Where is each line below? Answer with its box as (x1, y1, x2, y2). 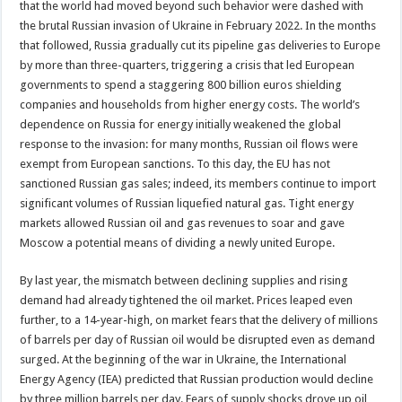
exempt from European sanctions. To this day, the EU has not (20, 156, 331, 170)
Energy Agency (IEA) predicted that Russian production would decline (20, 371, 374, 386)
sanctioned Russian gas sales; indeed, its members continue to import (20, 176, 377, 190)
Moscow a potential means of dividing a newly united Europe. (20, 235, 336, 249)
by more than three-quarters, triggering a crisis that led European (20, 57, 355, 72)
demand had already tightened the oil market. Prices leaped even (20, 293, 354, 307)
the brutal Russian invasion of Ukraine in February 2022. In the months (20, 18, 377, 32)
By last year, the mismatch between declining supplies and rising (20, 273, 349, 287)
